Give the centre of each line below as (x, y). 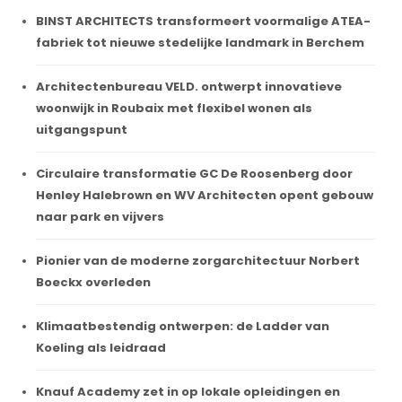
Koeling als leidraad (101, 347)
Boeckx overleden (93, 282)
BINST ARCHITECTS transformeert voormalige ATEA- (203, 21)
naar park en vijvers (100, 216)
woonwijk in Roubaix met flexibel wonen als (174, 108)
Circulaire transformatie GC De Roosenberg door (194, 173)
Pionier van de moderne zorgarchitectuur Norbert (198, 260)
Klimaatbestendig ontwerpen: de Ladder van (183, 326)
